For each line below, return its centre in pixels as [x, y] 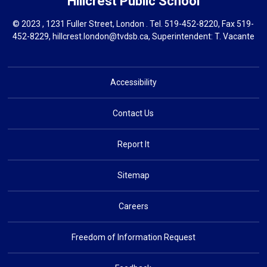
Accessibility [133, 82]
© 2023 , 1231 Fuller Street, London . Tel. [89, 24]
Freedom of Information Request [133, 237]
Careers [133, 206]
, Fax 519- [236, 24]
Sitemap [133, 175]
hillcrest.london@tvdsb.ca [100, 36]
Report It [133, 144]
